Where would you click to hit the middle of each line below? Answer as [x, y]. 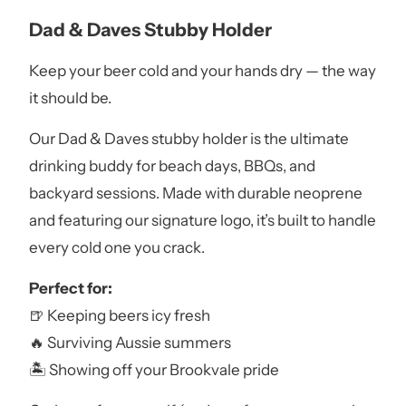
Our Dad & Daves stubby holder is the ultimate [188, 138]
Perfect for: [70, 288]
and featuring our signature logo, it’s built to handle [202, 220]
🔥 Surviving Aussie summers [130, 342]
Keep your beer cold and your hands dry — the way [202, 70]
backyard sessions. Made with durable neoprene [195, 193]
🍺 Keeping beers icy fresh [119, 315]
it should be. [70, 97]
